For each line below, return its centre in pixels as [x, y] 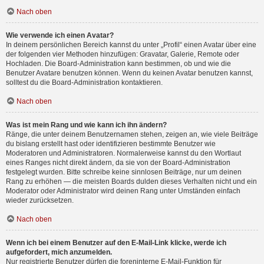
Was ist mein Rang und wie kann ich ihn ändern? [86, 125]
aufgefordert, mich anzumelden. [59, 252]
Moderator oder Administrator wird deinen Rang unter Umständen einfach [123, 191]
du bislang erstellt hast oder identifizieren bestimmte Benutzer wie [111, 144]
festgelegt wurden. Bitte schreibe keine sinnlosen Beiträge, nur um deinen [124, 172]
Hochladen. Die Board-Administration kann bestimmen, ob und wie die [118, 64]
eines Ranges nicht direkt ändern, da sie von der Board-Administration [118, 163]
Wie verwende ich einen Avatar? [60, 35]
